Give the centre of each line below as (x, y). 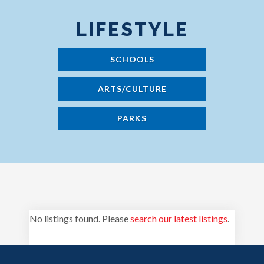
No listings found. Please (80, 218)
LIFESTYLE (132, 29)
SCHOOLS (132, 59)
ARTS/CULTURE (132, 89)
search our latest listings (179, 218)
